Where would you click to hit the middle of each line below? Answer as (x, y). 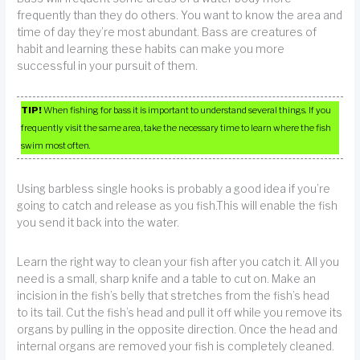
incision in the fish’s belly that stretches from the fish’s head (174, 295)
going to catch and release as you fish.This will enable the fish (178, 206)
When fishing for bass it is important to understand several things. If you (187, 110)
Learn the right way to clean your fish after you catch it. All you (178, 262)
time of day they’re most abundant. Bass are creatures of (167, 32)
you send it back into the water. (98, 223)
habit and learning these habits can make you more (151, 49)
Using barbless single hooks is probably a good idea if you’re (174, 189)
